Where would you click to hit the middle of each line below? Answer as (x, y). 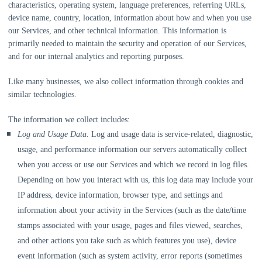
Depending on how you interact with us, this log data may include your (135, 180)
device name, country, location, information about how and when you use (130, 18)
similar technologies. (42, 94)
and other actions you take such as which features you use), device (127, 241)
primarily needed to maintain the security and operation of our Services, (127, 44)
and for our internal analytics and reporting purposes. (96, 56)
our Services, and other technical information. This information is (117, 31)
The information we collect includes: (69, 120)
